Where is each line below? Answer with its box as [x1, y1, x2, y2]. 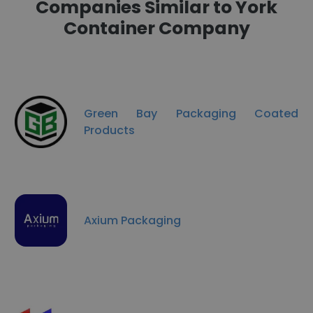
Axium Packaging [84, 212, 181, 228]
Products [84, 122, 135, 138]
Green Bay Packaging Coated [84, 105, 298, 122]
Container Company [63, 16, 250, 41]
